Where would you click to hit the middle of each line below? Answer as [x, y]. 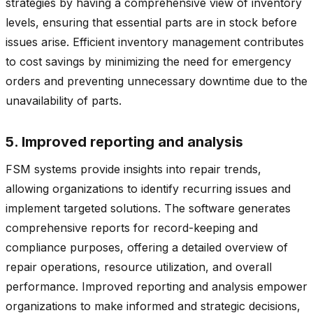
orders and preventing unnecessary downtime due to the [156, 81]
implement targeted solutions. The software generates [148, 208]
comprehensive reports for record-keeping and [132, 227]
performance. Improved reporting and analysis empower [156, 286]
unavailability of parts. [64, 100]
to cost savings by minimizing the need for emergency [148, 61]
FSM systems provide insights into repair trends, [133, 169]
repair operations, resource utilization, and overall [139, 267]
